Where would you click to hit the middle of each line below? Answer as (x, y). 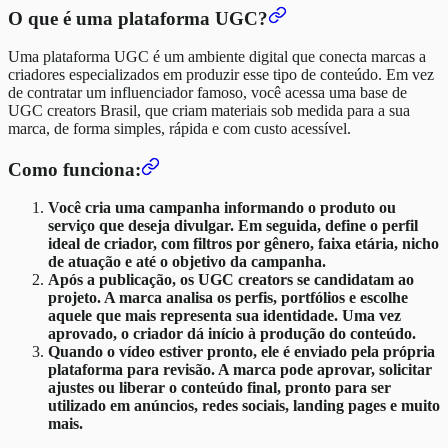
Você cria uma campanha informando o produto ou (222, 208)
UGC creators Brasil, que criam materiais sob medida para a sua (209, 111)
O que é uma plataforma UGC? (138, 18)
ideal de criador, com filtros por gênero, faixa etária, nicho (243, 244)
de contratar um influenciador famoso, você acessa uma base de (207, 93)
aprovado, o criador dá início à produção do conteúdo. (232, 334)
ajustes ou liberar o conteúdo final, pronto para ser (219, 388)
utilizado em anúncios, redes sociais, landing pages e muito (244, 406)
